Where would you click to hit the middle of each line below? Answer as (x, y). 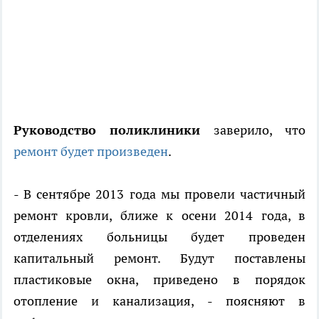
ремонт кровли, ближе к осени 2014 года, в (159, 216)
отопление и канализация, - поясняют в (159, 301)
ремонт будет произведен (91, 152)
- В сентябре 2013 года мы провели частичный (159, 194)
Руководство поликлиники (107, 130)
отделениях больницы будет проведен (159, 237)
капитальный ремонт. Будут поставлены (159, 258)
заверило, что (253, 130)
